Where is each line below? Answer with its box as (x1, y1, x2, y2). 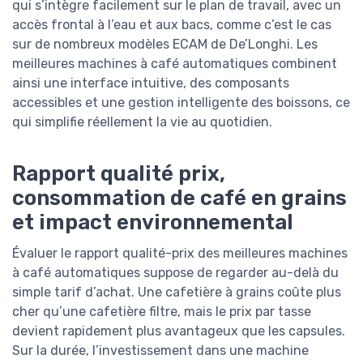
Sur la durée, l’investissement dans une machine (12, 342, 309, 358)
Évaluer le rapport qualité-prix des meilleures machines (12, 245, 348, 261)
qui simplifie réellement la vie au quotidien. (12, 114, 272, 130)
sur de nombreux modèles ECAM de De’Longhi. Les (12, 36, 318, 53)
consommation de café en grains (12, 185, 347, 210)
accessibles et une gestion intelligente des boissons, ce (12, 95, 350, 111)
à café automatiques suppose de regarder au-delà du (12, 264, 339, 280)
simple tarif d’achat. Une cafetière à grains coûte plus (12, 284, 341, 300)
